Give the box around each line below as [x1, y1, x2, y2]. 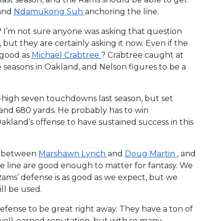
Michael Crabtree [31, 50, 101, 60]
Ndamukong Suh [13, 6, 85, 16]
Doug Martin [124, 148, 177, 158]
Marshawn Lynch [38, 148, 108, 158]
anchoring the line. [84, 6, 159, 16]
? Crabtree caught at [101, 50, 184, 60]
